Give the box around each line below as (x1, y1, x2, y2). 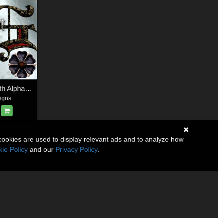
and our (28, 145, 55, 153)
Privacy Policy (55, 145, 97, 153)
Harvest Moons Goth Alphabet (24, 84, 32, 93)
